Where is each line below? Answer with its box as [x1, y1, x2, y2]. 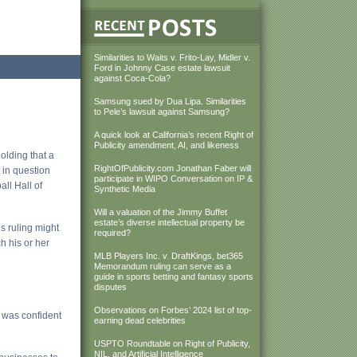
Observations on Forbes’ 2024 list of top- [94, 305, 252, 315]
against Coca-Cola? [94, 73, 171, 83]
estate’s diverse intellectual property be [94, 218, 245, 227]
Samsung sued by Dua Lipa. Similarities [94, 96, 246, 106]
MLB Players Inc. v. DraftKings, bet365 [94, 251, 243, 261]
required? [94, 228, 131, 237]
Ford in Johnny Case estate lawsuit [94, 63, 230, 73]
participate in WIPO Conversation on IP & [94, 174, 253, 183]
